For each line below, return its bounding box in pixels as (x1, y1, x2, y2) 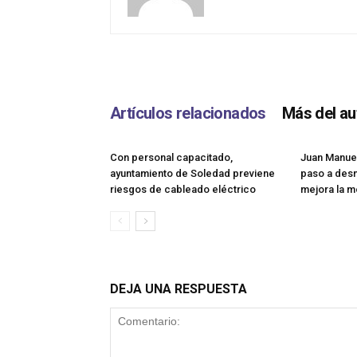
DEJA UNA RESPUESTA (110, 281, 247, 297)
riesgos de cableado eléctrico (110, 183, 256, 196)
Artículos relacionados (110, 104, 266, 124)
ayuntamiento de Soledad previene (110, 167, 275, 180)
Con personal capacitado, (110, 151, 233, 164)
